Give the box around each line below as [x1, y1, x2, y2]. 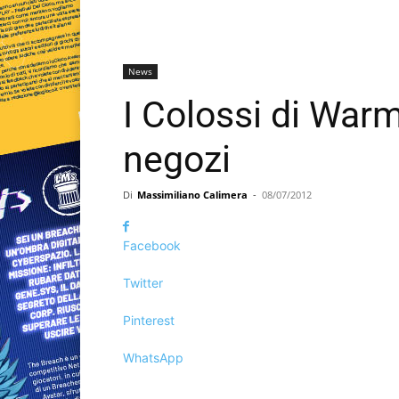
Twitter [123, 275, 163, 291]
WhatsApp [123, 350, 183, 366]
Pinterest [123, 313, 175, 329]
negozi [123, 138, 231, 182]
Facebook [123, 238, 181, 254]
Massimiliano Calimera [137, 188, 248, 202]
